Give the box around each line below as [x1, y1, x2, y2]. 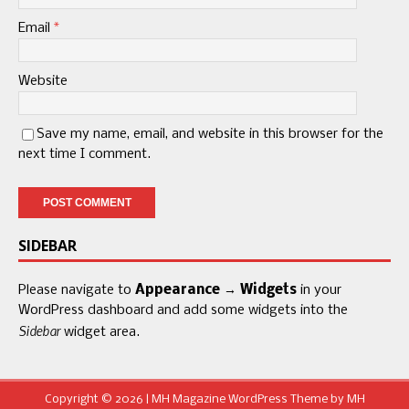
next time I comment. [18, 147, 151, 163]
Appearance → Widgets [135, 283, 297, 299]
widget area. [60, 325, 140, 341]
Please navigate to [18, 283, 135, 299]
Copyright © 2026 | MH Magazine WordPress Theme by [44, 393, 347, 406]
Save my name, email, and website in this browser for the [37, 127, 383, 142]
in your [297, 283, 341, 299]
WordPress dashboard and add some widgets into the [18, 303, 348, 319]
